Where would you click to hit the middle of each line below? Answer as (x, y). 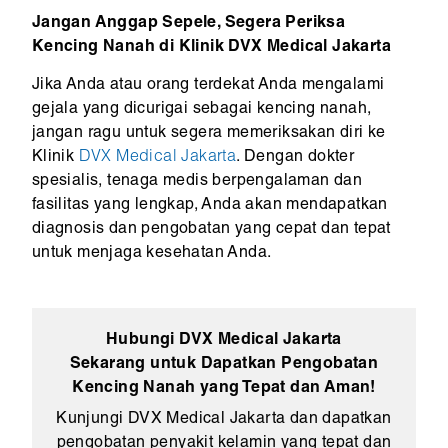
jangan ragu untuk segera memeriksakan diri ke (208, 134)
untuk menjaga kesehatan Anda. (151, 254)
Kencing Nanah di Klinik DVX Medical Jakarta (211, 48)
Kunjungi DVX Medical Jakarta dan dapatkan (224, 420)
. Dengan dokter (295, 158)
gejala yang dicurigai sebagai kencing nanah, (201, 110)
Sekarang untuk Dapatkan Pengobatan (224, 365)
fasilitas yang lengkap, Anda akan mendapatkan (209, 206)
